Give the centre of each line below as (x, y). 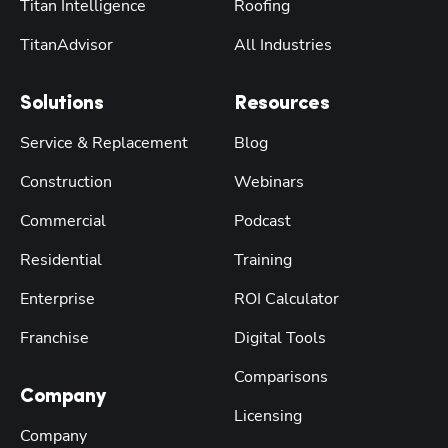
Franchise (54, 337)
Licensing (268, 415)
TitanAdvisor (66, 44)
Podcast (262, 220)
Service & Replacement (104, 142)
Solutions (62, 103)
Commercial (63, 220)
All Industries (283, 44)
